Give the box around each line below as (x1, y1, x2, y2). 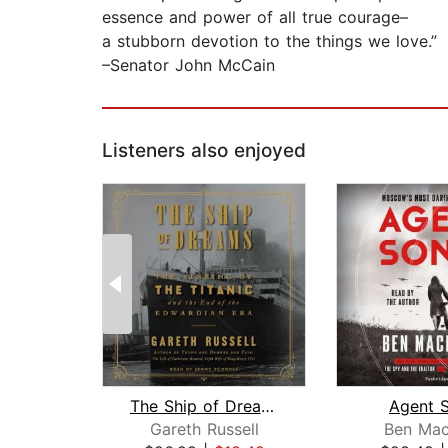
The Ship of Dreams (260, 396, 274, 417)
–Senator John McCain (102, 55, 275, 76)
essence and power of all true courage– (102, 7, 408, 28)
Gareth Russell (149, 419, 259, 440)
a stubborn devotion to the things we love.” (102, 31, 437, 52)
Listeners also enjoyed (102, 139, 306, 163)
